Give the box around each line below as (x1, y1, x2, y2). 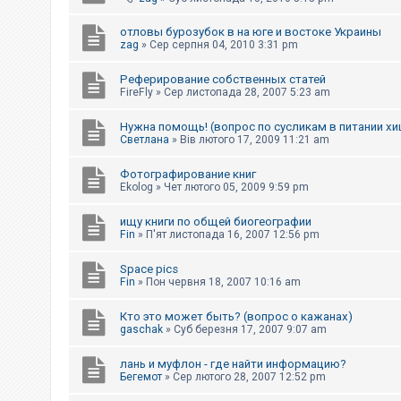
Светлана (120, 132, 169, 146)
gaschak (120, 322, 163, 336)
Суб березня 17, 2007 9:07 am (174, 322, 327, 336)
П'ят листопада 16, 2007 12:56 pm (146, 227, 320, 241)
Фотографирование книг (120, 166, 256, 181)
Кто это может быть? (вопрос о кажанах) (120, 309, 353, 323)
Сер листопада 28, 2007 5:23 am (164, 85, 330, 98)
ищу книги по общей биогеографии (120, 214, 311, 228)
